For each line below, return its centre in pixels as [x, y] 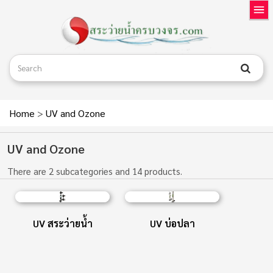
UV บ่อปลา [172, 224]
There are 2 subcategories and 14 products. [95, 171]
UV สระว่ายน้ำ [62, 224]
